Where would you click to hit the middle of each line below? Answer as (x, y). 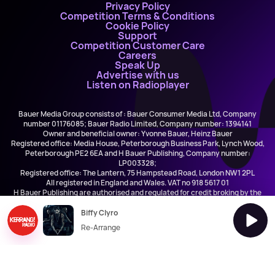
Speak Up (137, 65)
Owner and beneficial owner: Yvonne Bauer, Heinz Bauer (137, 134)
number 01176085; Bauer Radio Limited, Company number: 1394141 (137, 124)
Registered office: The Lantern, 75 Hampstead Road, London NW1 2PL (137, 173)
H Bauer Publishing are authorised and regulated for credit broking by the (137, 192)
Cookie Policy (137, 26)
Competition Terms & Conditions (137, 16)
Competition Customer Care (137, 45)
